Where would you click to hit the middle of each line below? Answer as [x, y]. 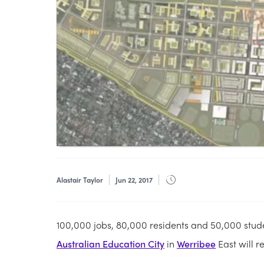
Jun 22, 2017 [134, 180]
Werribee [196, 244]
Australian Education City [110, 244]
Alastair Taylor [80, 180]
